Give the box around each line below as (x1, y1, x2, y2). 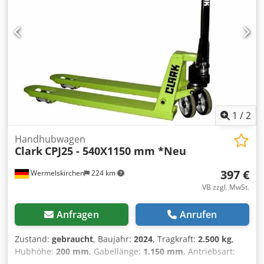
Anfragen (56, 208, 99, 222)
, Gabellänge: (89, 246, 143, 258)
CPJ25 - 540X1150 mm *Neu (45, 144, 186, 159)
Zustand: (15, 233, 52, 245)
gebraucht (52, 233, 93, 245)
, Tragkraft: (153, 233, 198, 245)
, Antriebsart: (183, 246, 235, 258)
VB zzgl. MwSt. (202, 182, 249, 193)
